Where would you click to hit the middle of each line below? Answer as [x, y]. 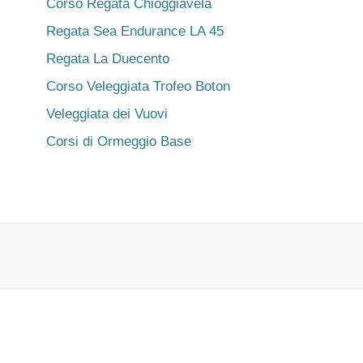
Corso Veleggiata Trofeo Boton [138, 86]
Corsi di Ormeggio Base [119, 141]
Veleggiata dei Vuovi [107, 114]
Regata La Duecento [108, 59]
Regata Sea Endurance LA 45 [135, 31]
